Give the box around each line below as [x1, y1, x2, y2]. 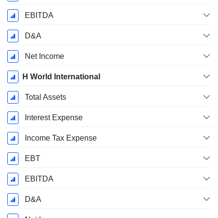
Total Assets [24, 93, 66, 102]
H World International [22, 73, 100, 81]
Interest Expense [24, 113, 83, 122]
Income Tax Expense [24, 134, 97, 143]
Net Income [24, 52, 64, 61]
